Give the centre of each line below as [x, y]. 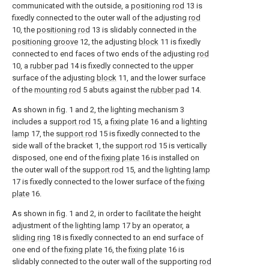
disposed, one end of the [57, 158]
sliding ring [31, 237]
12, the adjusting [108, 42]
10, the [24, 30]
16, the [115, 249]
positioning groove [45, 42]
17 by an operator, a [155, 225]
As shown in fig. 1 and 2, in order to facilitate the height [107, 213]
